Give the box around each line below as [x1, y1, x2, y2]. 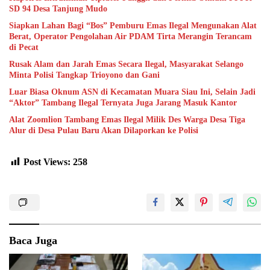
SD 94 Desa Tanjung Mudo [9, 4, 107, 13]
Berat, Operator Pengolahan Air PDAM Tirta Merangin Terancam [9, 31, 157, 41]
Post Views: [24, 156, 71, 167]
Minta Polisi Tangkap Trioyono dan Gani [9, 70, 160, 80]
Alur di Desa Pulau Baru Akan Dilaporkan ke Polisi [9, 125, 198, 135]
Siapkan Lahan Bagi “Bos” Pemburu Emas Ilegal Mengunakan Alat [9, 20, 257, 30]
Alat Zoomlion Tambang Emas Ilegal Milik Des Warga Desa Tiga [9, 115, 245, 124]
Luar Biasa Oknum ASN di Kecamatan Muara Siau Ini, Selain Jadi [9, 87, 256, 96]
